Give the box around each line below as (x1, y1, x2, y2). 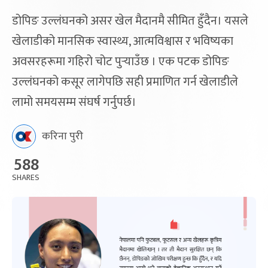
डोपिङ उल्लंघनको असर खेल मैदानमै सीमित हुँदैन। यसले (12, 11, 248, 31)
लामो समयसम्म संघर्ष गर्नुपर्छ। (12, 92, 136, 112)
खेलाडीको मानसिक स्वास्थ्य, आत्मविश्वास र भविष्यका (12, 31, 233, 51)
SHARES (12, 170, 39, 184)
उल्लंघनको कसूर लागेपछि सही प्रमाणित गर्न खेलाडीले (12, 72, 238, 92)
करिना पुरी (42, 127, 83, 145)
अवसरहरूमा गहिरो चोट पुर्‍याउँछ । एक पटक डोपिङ (12, 51, 229, 72)
